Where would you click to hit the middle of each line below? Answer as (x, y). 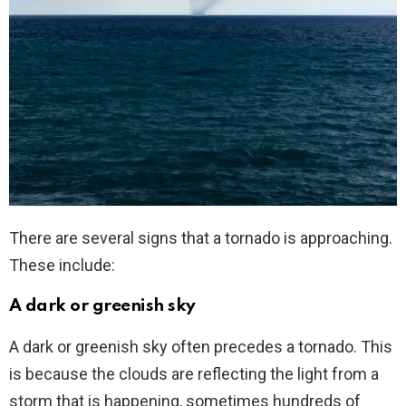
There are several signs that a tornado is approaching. (201, 237)
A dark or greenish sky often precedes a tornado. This (201, 346)
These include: (62, 265)
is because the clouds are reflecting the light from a (194, 373)
